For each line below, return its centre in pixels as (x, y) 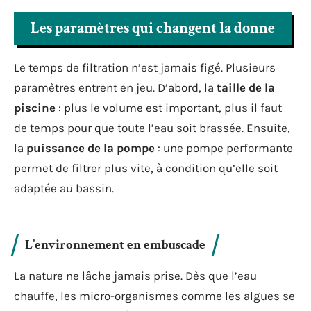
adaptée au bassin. (64, 188)
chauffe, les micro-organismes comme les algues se (154, 295)
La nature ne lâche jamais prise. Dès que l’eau (135, 275)
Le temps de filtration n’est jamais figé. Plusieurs (145, 67)
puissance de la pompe (91, 148)
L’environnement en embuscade (115, 244)
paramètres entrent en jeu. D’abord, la (115, 87)
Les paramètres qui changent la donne (153, 28)
